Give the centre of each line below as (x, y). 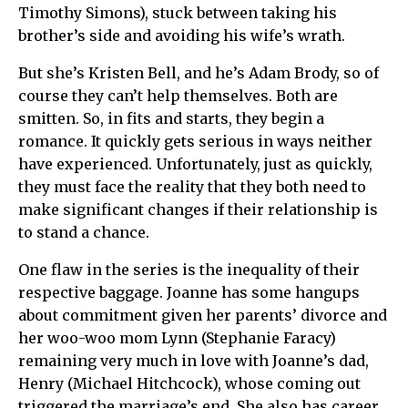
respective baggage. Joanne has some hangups (189, 292)
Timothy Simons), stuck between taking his (178, 12)
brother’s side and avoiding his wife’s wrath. (182, 35)
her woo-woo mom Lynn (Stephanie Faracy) (177, 337)
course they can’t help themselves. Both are (178, 95)
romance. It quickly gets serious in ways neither (195, 141)
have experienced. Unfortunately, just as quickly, (195, 163)
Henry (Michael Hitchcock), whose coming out (189, 383)
